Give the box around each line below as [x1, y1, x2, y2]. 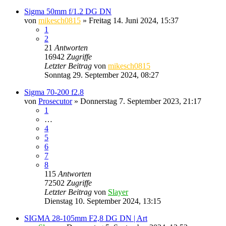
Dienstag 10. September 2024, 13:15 [44, 196, 161, 205]
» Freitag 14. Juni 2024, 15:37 [81, 16, 179, 25]
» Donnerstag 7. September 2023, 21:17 [72, 96, 201, 105]
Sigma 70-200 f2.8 [24, 87, 84, 96]
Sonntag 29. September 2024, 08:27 [44, 70, 159, 79]
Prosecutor [38, 96, 72, 105]
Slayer [108, 187, 128, 196]
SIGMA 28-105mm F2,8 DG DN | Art [24, 213, 147, 222]
